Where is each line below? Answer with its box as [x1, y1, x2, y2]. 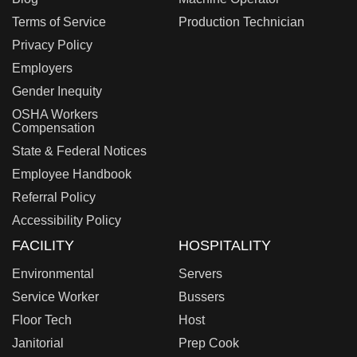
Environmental [12, 266, 94, 280]
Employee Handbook [12, 167, 131, 181]
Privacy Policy [12, 37, 92, 52]
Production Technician [178, 14, 304, 29]
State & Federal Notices [12, 143, 147, 158]
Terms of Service [12, 14, 106, 29]
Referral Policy [12, 190, 96, 204]
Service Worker [12, 289, 99, 304]
